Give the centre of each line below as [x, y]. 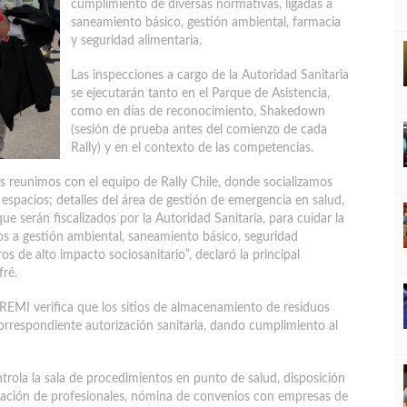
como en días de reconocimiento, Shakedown [198, 112]
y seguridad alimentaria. [136, 41]
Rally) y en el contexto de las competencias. [192, 148]
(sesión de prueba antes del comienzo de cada [199, 130]
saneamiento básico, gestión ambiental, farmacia [206, 23]
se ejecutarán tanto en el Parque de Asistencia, [200, 94]
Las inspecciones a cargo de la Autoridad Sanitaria [210, 75]
